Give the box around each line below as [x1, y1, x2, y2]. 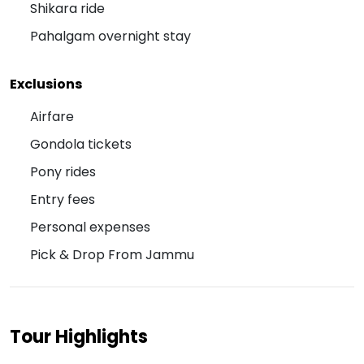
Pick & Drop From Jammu [30, 245, 194, 265]
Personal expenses [30, 218, 150, 237]
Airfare [30, 107, 74, 127]
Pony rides [30, 162, 96, 182]
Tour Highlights [10, 324, 148, 350]
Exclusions [10, 75, 82, 94]
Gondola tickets [30, 135, 132, 154]
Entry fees [30, 190, 95, 210]
